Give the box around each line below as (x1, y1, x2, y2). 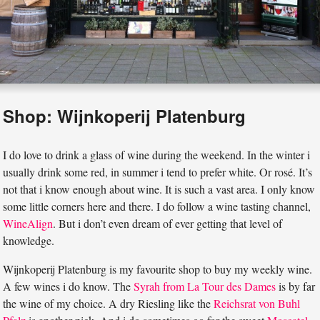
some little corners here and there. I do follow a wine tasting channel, (3, 198, 311, 214)
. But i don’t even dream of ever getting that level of (53, 215, 283, 231)
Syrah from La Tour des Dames (134, 278, 276, 294)
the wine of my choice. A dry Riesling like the (3, 295, 214, 311)
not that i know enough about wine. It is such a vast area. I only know (3, 181, 316, 196)
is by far (276, 278, 316, 294)
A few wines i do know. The (3, 278, 134, 294)
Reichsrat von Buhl (214, 295, 301, 311)
